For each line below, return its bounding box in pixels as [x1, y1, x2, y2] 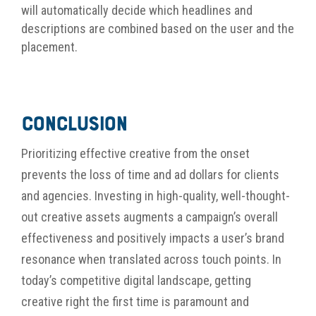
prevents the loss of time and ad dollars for [21, 167, 244, 183]
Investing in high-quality [95, 188, 216, 204]
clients [244, 167, 279, 183]
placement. [21, 39, 78, 55]
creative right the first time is [21, 294, 174, 310]
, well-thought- [216, 188, 290, 204]
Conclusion [21, 115, 127, 137]
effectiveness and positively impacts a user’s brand [21, 231, 284, 246]
